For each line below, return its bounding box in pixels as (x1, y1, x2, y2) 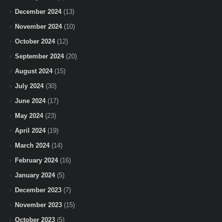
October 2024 (15, 37, 55, 45)
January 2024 (15, 171, 55, 179)
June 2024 (15, 97, 46, 105)
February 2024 (15, 156, 58, 164)
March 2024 (15, 141, 50, 149)
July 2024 (15, 82, 44, 90)
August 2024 (15, 67, 53, 75)
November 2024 (15, 22, 62, 30)
